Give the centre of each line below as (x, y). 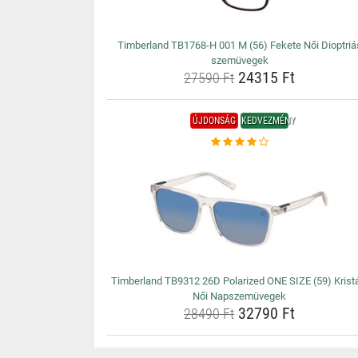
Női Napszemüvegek (240, 296)
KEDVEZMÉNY (268, 121)
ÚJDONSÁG (215, 121)
